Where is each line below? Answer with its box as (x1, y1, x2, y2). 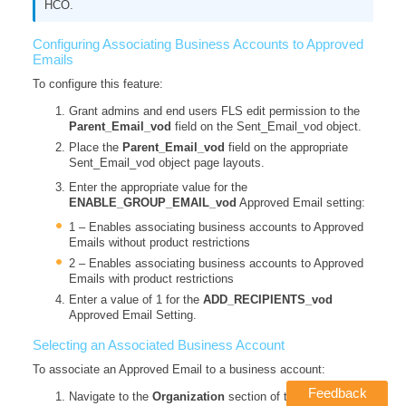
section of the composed (224, 389, 358, 403)
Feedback (307, 385, 367, 401)
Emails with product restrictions (68, 271, 234, 285)
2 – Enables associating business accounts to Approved (68, 256, 363, 270)
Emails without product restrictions (68, 235, 250, 249)
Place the (68, 140, 122, 154)
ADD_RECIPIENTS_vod (202, 292, 333, 306)
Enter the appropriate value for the (68, 179, 247, 194)
